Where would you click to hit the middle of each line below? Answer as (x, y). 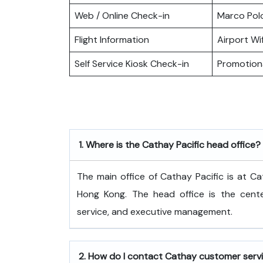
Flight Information (112, 39)
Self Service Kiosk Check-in (132, 63)
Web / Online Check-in (122, 15)
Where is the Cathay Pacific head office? (173, 144)
